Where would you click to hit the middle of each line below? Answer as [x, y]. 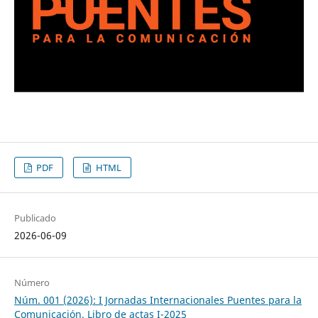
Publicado [35, 218]
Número [32, 282]
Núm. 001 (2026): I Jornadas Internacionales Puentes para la [158, 300]
